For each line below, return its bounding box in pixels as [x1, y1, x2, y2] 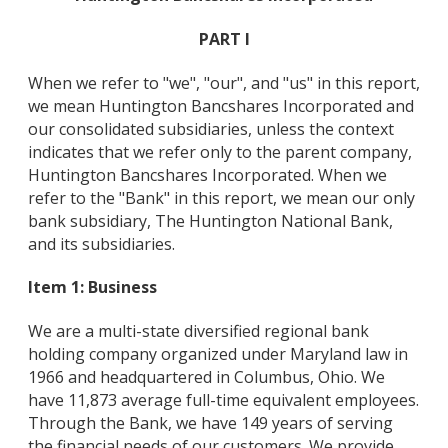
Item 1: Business [28, 276, 157, 299]
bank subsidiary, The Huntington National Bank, [28, 209, 393, 232]
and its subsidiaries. [28, 232, 175, 255]
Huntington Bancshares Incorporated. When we [28, 163, 387, 186]
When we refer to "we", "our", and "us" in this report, [28, 71, 420, 94]
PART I [198, 27, 250, 50]
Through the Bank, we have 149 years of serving [28, 412, 393, 435]
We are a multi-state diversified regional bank [28, 320, 369, 343]
